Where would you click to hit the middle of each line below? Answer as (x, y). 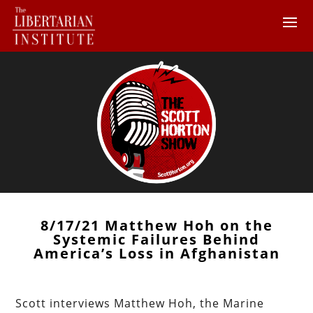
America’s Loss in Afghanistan (156, 253)
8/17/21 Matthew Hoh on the (156, 225)
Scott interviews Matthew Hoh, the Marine (140, 303)
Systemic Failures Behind (156, 239)
